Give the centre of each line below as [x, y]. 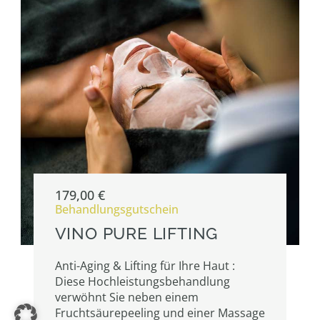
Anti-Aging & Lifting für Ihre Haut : [145, 265]
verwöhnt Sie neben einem [126, 297]
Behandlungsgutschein [116, 209]
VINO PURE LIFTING [136, 233]
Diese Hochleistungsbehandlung [142, 281]
